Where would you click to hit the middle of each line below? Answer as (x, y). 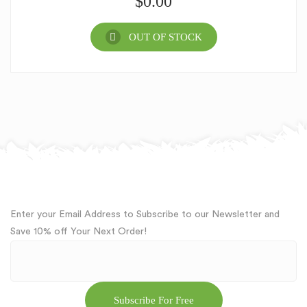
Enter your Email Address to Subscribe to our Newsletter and (145, 214)
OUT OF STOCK (165, 37)
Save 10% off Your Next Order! (78, 232)
